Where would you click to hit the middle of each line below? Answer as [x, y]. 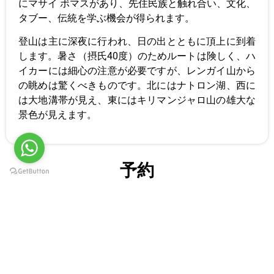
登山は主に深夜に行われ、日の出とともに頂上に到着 [137, 42]
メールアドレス [40, 236]
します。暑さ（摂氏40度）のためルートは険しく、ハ [137, 56]
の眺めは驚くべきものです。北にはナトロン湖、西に [137, 86]
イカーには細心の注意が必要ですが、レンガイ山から [137, 71]
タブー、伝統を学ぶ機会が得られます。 [106, 18]
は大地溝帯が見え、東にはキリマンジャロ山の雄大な [137, 100]
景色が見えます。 [57, 115]
